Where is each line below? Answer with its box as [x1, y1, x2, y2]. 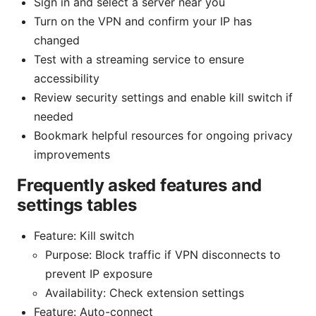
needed [34, 109, 73, 123]
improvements [34, 147, 110, 162]
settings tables [17, 194, 137, 215]
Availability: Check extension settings [45, 285, 244, 300]
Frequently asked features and [17, 174, 262, 195]
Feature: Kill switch [34, 228, 134, 243]
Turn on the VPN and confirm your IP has [34, 13, 252, 28]
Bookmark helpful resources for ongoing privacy [34, 128, 293, 142]
